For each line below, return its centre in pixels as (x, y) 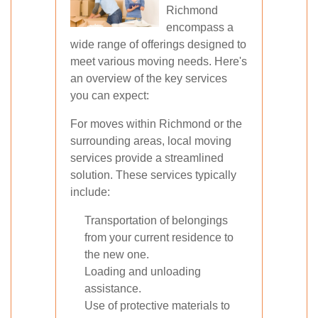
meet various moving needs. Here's (159, 61)
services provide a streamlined (147, 158)
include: (90, 192)
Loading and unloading (143, 272)
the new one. (117, 254)
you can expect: (110, 95)
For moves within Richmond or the (156, 124)
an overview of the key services (149, 78)
